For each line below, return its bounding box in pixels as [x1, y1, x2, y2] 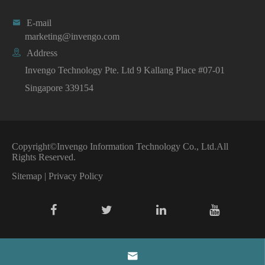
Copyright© [12, 141, 57, 151]
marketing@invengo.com [25, 31, 119, 41]
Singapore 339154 [25, 83, 93, 93]
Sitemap [12, 171, 42, 181]
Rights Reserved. [12, 152, 76, 162]
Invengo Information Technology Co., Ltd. [57, 141, 216, 151]
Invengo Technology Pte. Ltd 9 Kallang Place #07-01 [25, 65, 225, 75]
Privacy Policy [49, 171, 103, 181]
